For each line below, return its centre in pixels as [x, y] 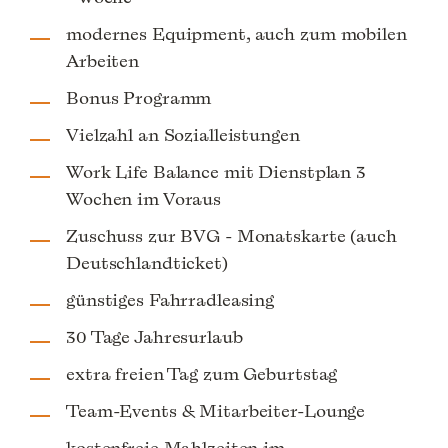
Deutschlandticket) [147, 263]
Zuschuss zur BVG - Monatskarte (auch [231, 236]
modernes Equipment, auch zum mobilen [236, 34]
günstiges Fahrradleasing [170, 300]
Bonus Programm [139, 98]
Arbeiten [103, 61]
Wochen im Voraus [144, 199]
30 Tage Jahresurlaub [154, 337]
